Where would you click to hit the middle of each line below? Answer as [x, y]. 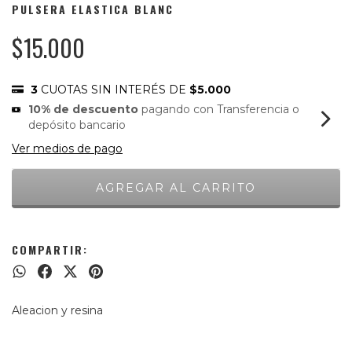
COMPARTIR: [50, 250]
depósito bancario [77, 125]
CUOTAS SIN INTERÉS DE [115, 90]
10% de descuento [84, 110]
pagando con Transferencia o [219, 110]
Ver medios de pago [67, 149]
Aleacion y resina [57, 311]
